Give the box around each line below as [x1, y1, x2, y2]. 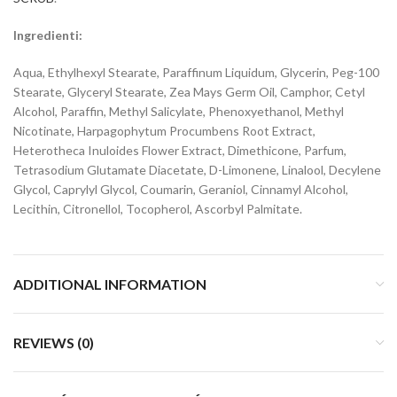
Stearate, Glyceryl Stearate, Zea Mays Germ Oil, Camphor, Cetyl [13, 84, 365, 99]
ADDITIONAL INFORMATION [13, 276, 206, 292]
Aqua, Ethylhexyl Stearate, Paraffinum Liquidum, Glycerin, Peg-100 [13, 65, 379, 80]
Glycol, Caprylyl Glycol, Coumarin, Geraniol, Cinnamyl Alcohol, [13, 182, 348, 197]
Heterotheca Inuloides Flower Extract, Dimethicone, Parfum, [13, 143, 346, 158]
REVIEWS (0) [13, 334, 94, 351]
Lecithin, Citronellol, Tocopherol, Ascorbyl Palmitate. [13, 201, 302, 216]
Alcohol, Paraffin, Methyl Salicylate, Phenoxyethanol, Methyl [13, 104, 344, 119]
